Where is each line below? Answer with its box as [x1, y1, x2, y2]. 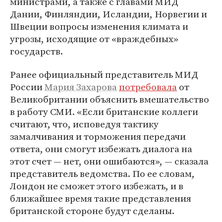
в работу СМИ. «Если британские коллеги [10, 105, 198, 118]
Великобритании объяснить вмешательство [10, 93, 209, 106]
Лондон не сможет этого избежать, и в [10, 179, 183, 192]
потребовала [119, 80, 177, 93]
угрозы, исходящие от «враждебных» [10, 32, 178, 45]
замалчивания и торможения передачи [10, 130, 186, 143]
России [10, 80, 45, 93]
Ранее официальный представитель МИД [10, 68, 198, 81]
